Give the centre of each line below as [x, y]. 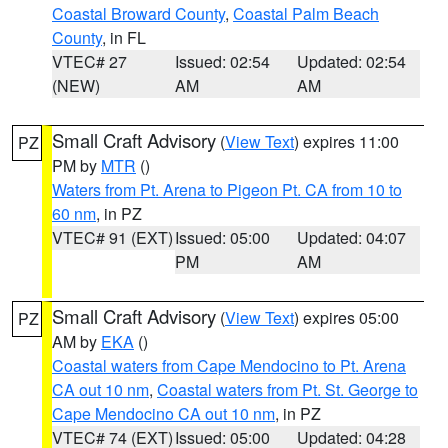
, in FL [124, 37]
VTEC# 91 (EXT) [112, 237]
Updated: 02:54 [352, 61]
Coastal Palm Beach [306, 13]
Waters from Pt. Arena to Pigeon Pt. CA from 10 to [227, 189]
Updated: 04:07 [352, 237]
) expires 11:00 [346, 141]
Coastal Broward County [138, 13]
